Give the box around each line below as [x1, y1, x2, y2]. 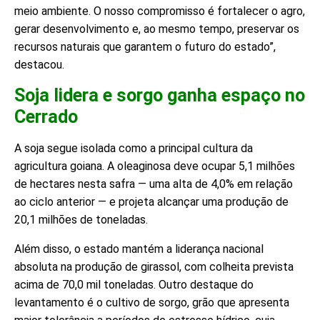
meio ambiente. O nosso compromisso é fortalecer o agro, [14, 4, 305, 19]
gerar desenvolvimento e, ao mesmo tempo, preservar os [14, 22, 299, 36]
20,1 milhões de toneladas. [14, 213, 148, 227]
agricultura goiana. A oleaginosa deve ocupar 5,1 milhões [14, 159, 295, 174]
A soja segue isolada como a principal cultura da [14, 141, 253, 156]
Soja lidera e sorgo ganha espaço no [14, 85, 305, 106]
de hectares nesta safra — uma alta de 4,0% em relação [14, 177, 293, 191]
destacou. [14, 58, 64, 72]
